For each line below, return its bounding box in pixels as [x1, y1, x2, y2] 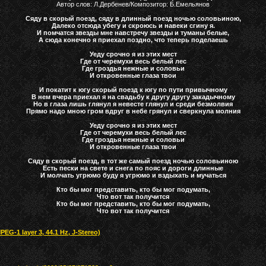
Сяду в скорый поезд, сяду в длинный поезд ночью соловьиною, [25, 14, 241, 22]
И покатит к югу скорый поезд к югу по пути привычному [39, 85, 227, 93]
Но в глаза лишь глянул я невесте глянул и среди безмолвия [33, 100, 233, 107]
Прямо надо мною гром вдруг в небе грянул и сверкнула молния [26, 107, 240, 115]
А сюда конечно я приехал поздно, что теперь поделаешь [38, 36, 228, 43]
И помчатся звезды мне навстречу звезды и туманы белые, [37, 28, 230, 36]
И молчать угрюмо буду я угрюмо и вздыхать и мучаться [40, 171, 226, 179]
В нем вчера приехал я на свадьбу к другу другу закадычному [31, 93, 235, 100]
